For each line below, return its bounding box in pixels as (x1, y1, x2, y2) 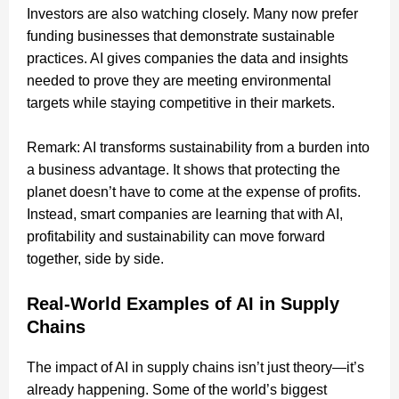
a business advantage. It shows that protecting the (27, 161, 340, 177)
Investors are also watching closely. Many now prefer (27, 5, 358, 21)
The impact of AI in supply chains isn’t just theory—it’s (27, 359, 364, 375)
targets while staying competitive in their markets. (27, 94, 335, 110)
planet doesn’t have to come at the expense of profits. (27, 183, 361, 199)
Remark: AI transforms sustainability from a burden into (27, 139, 370, 155)
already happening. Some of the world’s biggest (27, 381, 327, 397)
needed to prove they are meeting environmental (27, 72, 331, 88)
